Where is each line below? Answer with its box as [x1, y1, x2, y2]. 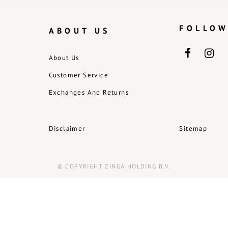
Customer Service [48, 71, 108, 79]
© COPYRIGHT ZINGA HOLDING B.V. [57, 162, 171, 170]
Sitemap [179, 124, 208, 133]
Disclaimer [48, 124, 85, 133]
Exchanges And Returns [48, 88, 129, 97]
